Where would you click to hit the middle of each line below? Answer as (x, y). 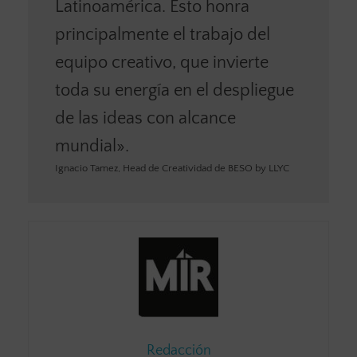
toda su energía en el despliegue (174, 91)
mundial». (92, 147)
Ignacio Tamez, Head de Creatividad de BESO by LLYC (172, 169)
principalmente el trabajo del (162, 35)
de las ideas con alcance (145, 119)
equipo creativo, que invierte (161, 63)
